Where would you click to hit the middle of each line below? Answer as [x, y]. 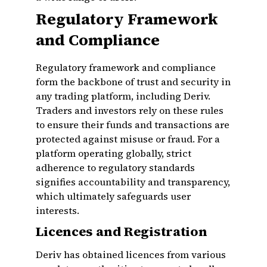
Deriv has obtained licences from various [131, 254]
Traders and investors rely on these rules [130, 110]
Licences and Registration [122, 231]
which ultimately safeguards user [113, 196]
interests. [58, 210]
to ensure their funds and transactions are [133, 125]
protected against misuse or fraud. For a [128, 139]
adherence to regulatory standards [115, 167]
